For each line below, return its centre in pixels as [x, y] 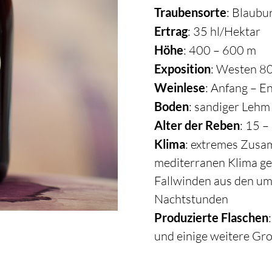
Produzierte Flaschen [211, 218]
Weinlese [179, 88]
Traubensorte [190, 12]
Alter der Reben [197, 125]
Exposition [182, 69]
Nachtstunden [191, 199]
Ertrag [171, 31]
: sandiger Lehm [229, 107]
